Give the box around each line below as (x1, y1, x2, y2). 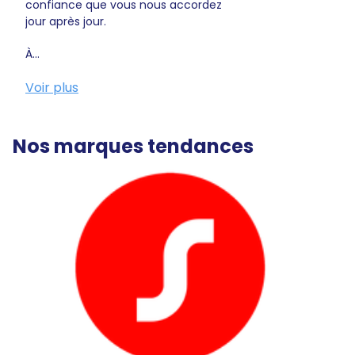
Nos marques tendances (13, 133, 254, 159)
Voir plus (25, 78, 78, 97)
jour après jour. (25, 13, 106, 29)
